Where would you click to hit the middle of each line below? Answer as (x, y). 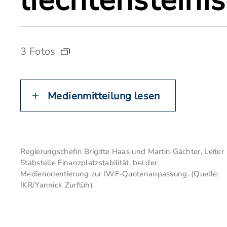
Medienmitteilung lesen (104, 96)
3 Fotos (38, 51)
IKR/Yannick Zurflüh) (57, 185)
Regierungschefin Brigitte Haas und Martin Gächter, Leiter (122, 152)
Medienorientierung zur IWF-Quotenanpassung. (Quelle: (120, 174)
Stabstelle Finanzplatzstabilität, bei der (89, 163)
